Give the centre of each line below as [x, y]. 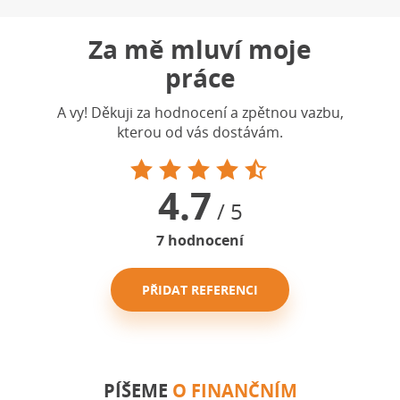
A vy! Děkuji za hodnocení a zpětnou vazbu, [200, 113]
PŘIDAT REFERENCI [200, 290]
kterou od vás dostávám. [200, 133]
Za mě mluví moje [200, 50]
